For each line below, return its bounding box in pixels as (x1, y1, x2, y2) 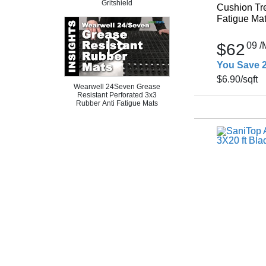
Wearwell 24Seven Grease (74, 82, 160, 91)
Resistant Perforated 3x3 (77, 90, 157, 99)
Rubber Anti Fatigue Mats (76, 99, 158, 107)
